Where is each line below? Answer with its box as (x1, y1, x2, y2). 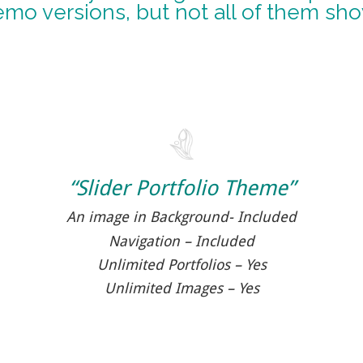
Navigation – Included (109, 232, 254, 250)
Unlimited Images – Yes (104, 279, 259, 297)
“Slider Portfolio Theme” (68, 175, 295, 200)
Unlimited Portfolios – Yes (96, 255, 267, 273)
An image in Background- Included (66, 208, 297, 226)
